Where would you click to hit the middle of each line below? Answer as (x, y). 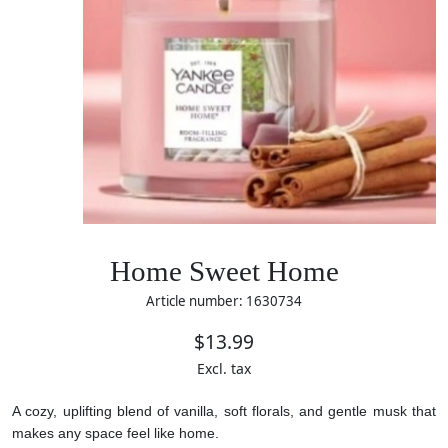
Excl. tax (224, 368)
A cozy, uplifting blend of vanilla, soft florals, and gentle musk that (224, 410)
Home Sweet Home (224, 271)
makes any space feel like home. (115, 432)
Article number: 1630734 (224, 301)
